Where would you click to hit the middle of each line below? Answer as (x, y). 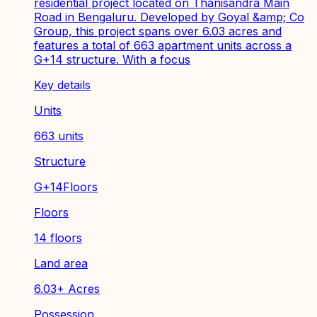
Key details (62, 85)
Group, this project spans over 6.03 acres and (158, 31)
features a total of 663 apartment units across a (163, 45)
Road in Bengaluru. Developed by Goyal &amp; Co (169, 17)
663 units (59, 136)
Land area (61, 263)
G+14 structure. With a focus (112, 59)
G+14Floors (66, 186)
